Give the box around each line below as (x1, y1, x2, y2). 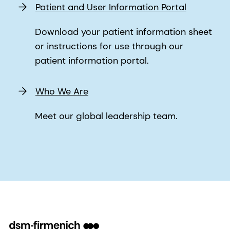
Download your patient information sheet (35, 26, 212, 39)
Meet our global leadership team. (35, 110, 178, 123)
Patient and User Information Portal (35, 1, 186, 14)
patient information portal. (35, 54, 149, 67)
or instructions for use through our (35, 40, 183, 53)
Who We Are (35, 85, 88, 98)
